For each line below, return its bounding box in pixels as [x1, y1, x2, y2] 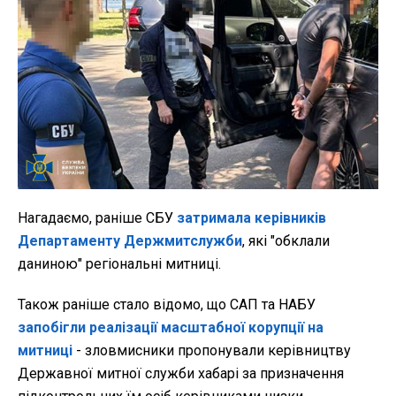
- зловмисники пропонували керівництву [72, 341, 351, 359]
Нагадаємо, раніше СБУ [18, 209, 173, 226]
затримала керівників [173, 209, 326, 226]
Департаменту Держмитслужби [18, 232, 242, 249]
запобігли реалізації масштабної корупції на [18, 318, 324, 336]
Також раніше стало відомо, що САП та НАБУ [18, 295, 316, 313]
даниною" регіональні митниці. [18, 255, 221, 272]
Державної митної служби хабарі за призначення [18, 364, 344, 382]
